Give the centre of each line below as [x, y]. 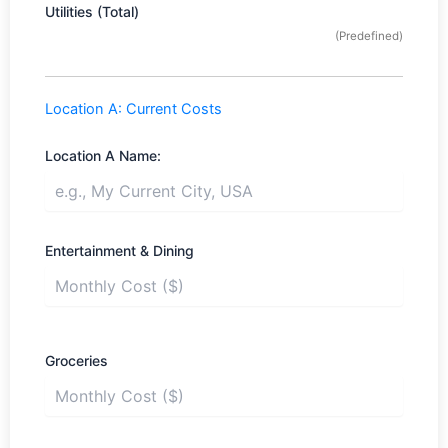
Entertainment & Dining [119, 251]
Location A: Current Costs [133, 109]
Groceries [76, 361]
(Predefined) [369, 36]
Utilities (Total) [92, 12]
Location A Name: [103, 156]
